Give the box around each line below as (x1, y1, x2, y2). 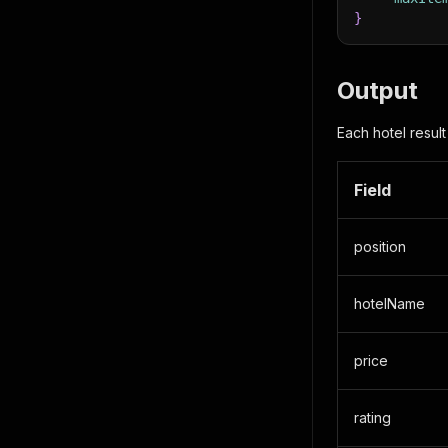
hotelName (354, 295, 425, 312)
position (354, 238, 406, 255)
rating (354, 409, 391, 426)
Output (337, 76, 418, 105)
